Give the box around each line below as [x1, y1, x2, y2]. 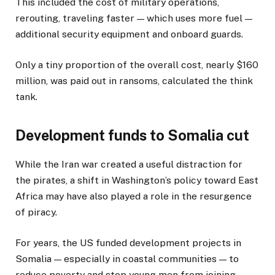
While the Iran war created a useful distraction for [15, 158, 242, 171]
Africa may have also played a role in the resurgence [15, 190, 252, 203]
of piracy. [15, 206, 57, 219]
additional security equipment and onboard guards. [15, 28, 243, 40]
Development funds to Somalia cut [15, 126, 249, 144]
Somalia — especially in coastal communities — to [15, 253, 239, 265]
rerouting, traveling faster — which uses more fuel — [15, 12, 252, 24]
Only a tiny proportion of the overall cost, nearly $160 [15, 58, 258, 71]
